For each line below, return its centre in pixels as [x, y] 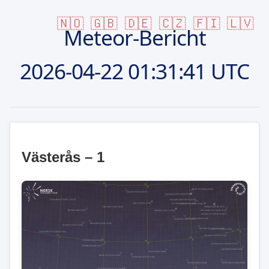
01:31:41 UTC [186, 71]
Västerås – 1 [63, 157]
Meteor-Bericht [134, 37]
